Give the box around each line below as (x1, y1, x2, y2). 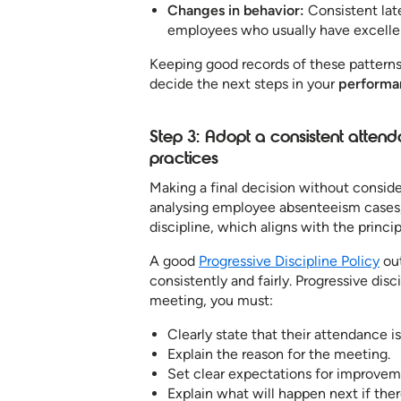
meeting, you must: (149, 292, 273, 310)
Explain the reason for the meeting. (167, 346, 390, 363)
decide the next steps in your (149, 75, 338, 93)
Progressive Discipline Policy (199, 252, 380, 270)
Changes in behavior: (167, 2, 304, 20)
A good (149, 252, 199, 270)
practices (149, 148, 218, 169)
